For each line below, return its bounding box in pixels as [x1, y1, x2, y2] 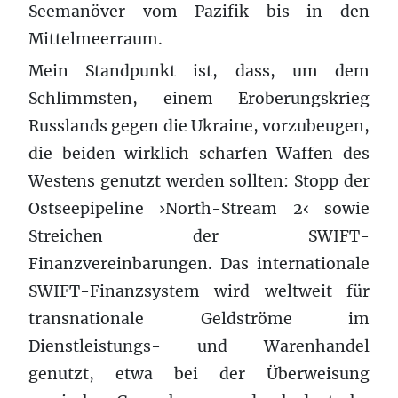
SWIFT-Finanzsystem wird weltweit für [28, 281, 370, 301]
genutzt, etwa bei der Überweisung [28, 363, 370, 384]
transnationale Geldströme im [28, 308, 370, 329]
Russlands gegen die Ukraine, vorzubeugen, [28, 115, 370, 136]
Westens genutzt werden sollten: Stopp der [28, 171, 370, 191]
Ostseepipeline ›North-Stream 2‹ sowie [28, 198, 370, 219]
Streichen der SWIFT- [28, 226, 370, 246]
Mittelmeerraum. [28, 28, 163, 49]
